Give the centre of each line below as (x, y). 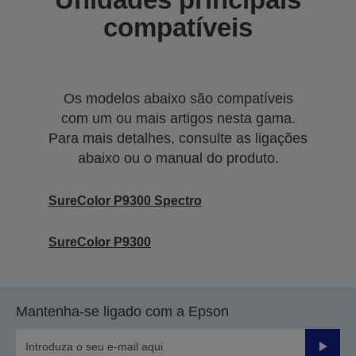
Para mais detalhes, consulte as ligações (178, 138)
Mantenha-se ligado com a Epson (122, 311)
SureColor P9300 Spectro (125, 200)
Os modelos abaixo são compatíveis (178, 98)
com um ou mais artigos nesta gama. (178, 118)
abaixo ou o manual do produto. (178, 158)
